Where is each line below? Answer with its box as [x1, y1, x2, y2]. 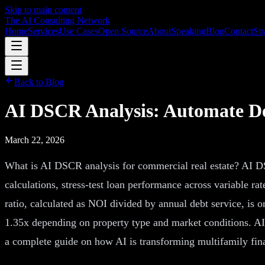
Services [28, 26, 59, 36]
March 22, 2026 [5, 134, 64, 145]
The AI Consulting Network [5, 15, 110, 25]
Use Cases [59, 26, 98, 36]
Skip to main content [5, 5, 82, 15]
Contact [224, 26, 253, 36]
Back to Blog [14, 77, 64, 87]
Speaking [171, 26, 206, 36]
